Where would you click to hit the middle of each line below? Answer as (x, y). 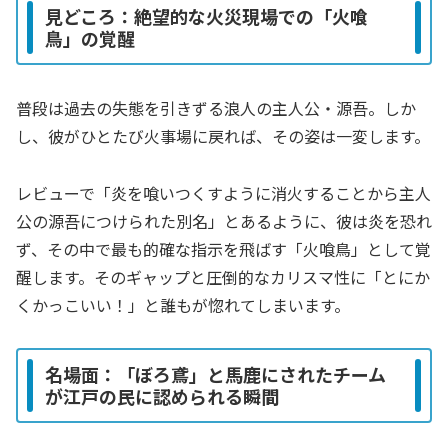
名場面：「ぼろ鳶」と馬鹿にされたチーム (215, 374)
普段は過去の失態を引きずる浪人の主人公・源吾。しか (216, 108)
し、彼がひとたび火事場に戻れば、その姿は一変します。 (223, 136)
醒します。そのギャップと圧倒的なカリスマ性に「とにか (223, 276)
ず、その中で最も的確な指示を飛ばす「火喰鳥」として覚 (223, 248)
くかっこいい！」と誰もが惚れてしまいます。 (183, 304)
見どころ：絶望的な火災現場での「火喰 (206, 16)
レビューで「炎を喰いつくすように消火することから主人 (223, 192)
